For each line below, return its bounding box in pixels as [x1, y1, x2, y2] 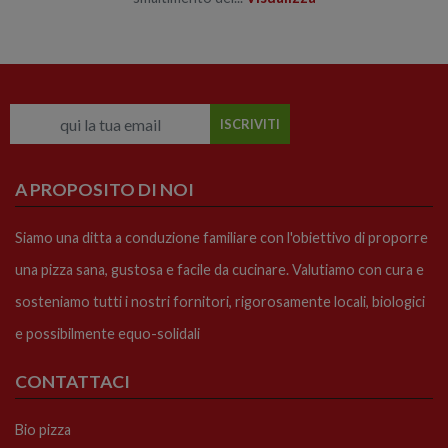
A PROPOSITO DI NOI [15, 179, 194, 201]
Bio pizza [15, 421, 71, 439]
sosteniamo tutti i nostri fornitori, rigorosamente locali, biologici [15, 293, 425, 311]
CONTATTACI [15, 371, 130, 393]
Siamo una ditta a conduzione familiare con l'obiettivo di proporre [15, 229, 428, 247]
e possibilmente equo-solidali [15, 325, 200, 343]
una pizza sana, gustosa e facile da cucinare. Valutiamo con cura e [15, 261, 424, 279]
